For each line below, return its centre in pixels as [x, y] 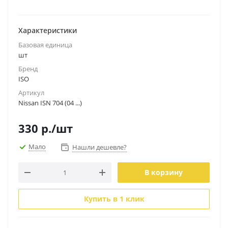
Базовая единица [45, 45]
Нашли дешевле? [99, 147]
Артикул [31, 93]
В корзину [164, 172]
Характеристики [48, 30]
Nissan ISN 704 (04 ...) [50, 103]
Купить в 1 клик [114, 199]
